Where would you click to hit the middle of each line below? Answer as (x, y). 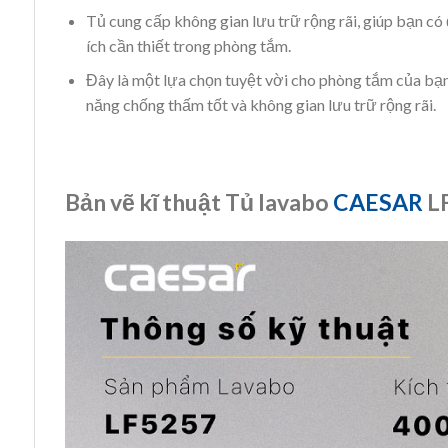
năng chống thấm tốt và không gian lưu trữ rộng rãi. (260, 105)
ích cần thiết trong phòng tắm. (188, 45)
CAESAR (378, 201)
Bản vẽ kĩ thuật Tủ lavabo (199, 201)
